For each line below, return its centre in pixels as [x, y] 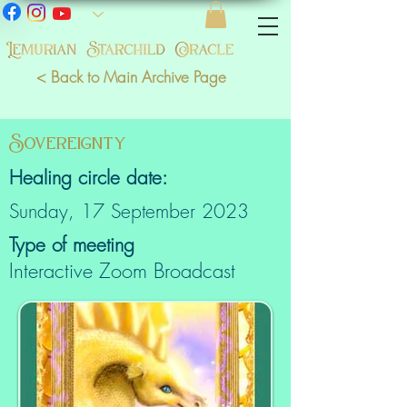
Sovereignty [68, 142]
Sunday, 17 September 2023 [129, 211]
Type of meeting [72, 244]
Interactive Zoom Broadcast [122, 270]
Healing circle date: [89, 177]
